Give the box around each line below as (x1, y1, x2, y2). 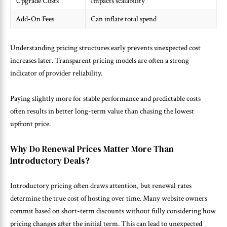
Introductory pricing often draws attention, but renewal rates (10, 181, 192, 191)
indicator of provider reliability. (10, 68, 102, 78)
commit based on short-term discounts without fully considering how (10, 206, 216, 216)
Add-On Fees (16, 14, 54, 24)
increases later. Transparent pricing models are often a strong (10, 55, 189, 65)
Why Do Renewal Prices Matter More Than (10, 142, 174, 155)
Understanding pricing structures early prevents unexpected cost (10, 43, 201, 53)
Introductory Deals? (10, 154, 90, 167)
